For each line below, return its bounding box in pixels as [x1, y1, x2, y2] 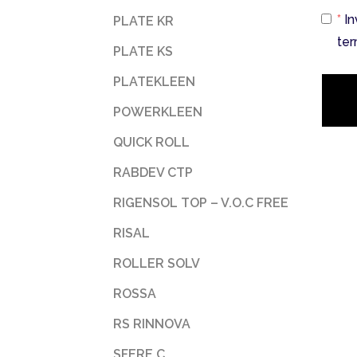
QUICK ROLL [113, 135, 190, 150]
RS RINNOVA [113, 316, 190, 331]
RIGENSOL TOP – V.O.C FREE [113, 195, 288, 210]
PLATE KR [113, 14, 174, 29]
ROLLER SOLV [113, 256, 200, 271]
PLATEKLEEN [113, 74, 195, 89]
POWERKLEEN [113, 104, 202, 120]
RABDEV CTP [113, 165, 193, 180]
